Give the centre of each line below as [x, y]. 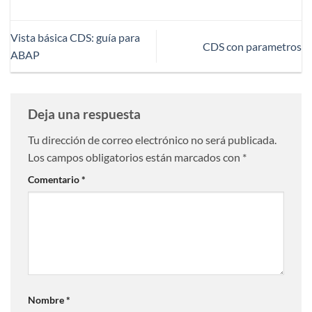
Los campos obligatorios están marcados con [135, 157]
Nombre [47, 299]
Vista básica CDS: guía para [75, 38]
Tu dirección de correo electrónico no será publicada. [152, 140]
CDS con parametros [252, 46]
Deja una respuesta [86, 114]
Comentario [55, 180]
